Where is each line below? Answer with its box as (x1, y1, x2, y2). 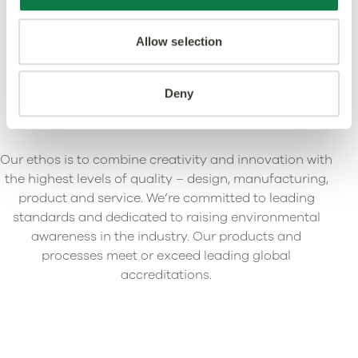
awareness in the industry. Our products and (31, 227, 301, 245)
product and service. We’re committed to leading (18, 189, 315, 207)
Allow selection (135, 34, 223, 48)
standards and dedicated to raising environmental (12, 208, 320, 226)
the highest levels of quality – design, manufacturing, (4, 169, 328, 188)
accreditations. (121, 265, 212, 284)
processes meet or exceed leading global (42, 246, 291, 265)
